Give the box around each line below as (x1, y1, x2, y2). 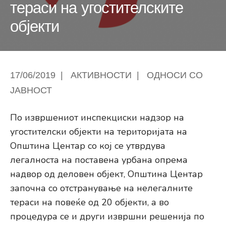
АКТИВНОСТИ (71, 70, 132, 81)
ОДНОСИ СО (147, 70, 203, 81)
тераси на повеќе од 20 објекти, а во (10, 196, 169, 209)
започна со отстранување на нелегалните (10, 182, 193, 195)
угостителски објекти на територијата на (10, 126, 187, 138)
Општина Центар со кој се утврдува (10, 140, 165, 152)
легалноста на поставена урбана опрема (10, 154, 188, 166)
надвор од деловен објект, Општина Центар (10, 168, 203, 181)
